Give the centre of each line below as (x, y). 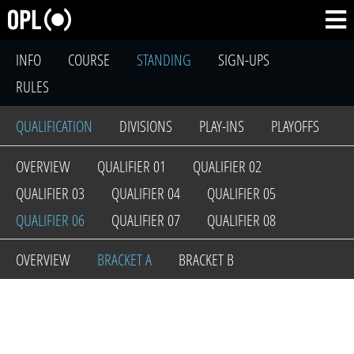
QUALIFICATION (54, 126)
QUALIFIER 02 (227, 166)
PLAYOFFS (295, 126)
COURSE (89, 60)
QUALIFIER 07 (146, 220)
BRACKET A (124, 260)
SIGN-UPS (244, 60)
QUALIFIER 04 (146, 193)
